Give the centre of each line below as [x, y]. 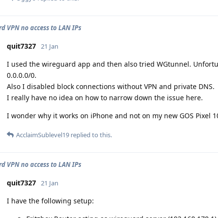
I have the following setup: [50, 201]
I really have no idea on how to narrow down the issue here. [105, 98]
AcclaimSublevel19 [43, 135]
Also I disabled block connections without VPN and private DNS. [111, 86]
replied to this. [91, 135]
